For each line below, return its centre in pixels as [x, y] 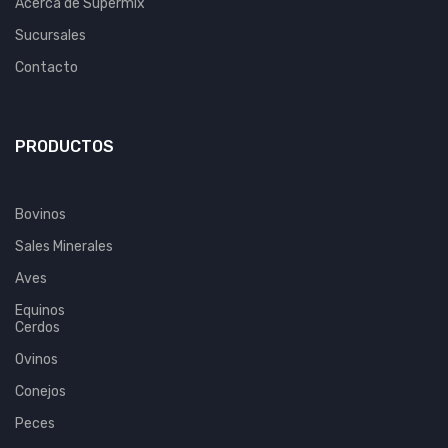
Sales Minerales [64, 246]
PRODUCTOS [64, 146]
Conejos [40, 391]
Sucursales [50, 35]
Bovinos [40, 214]
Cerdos [37, 327]
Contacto [46, 67]
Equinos [40, 310]
